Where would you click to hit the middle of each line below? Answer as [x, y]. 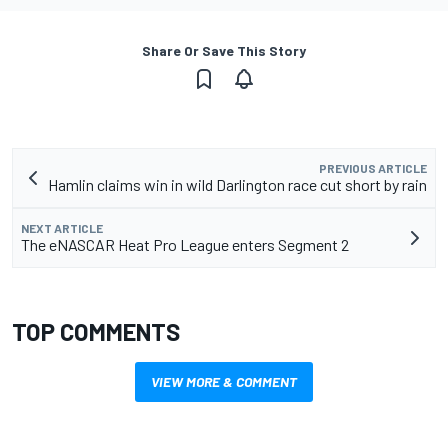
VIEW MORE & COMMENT [224, 381]
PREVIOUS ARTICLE [373, 167]
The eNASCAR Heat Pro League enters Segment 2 [185, 244]
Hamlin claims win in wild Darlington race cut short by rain [237, 184]
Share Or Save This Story [224, 50]
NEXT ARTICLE [62, 227]
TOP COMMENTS [96, 331]
